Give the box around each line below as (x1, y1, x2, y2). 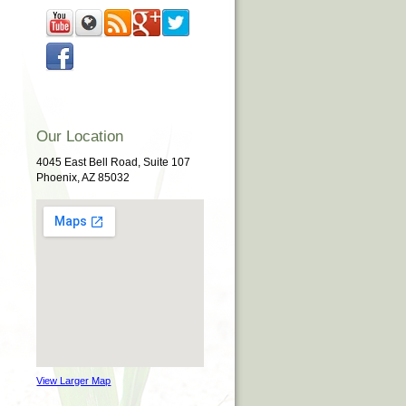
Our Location (36, 128, 124, 145)
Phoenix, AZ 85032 (36, 171, 130, 184)
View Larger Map (36, 375, 111, 386)
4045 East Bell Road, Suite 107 (36, 156, 191, 169)
